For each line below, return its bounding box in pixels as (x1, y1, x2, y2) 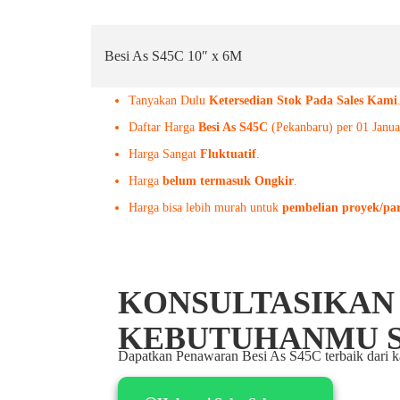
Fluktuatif (200, 147, 256, 161)
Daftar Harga (129, 121, 198, 134)
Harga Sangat (129, 147, 200, 161)
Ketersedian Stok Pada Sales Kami (209, 94, 397, 107)
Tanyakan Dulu (129, 94, 209, 107)
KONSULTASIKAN (118, 285, 395, 321)
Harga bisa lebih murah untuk (129, 201, 282, 214)
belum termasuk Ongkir (162, 174, 294, 187)
